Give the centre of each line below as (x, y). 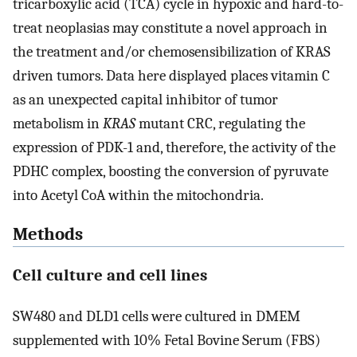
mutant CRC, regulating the (220, 124)
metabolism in (58, 124)
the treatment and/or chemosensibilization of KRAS (172, 52)
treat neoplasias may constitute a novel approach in (170, 28)
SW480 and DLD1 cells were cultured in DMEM (157, 316)
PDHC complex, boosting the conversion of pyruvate (171, 172)
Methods (48, 235)
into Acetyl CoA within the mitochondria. (138, 196)
